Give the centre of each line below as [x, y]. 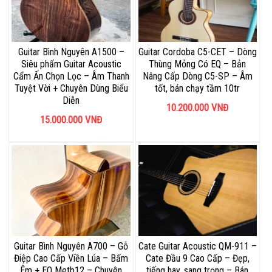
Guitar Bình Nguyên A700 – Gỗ [71, 246]
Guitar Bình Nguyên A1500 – [71, 52]
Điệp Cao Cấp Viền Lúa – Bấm [71, 259]
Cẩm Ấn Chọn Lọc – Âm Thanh [71, 76]
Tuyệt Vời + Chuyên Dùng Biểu [71, 89]
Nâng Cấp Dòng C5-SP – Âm [197, 76]
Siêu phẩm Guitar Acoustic [71, 64]
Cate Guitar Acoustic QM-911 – [197, 246]
